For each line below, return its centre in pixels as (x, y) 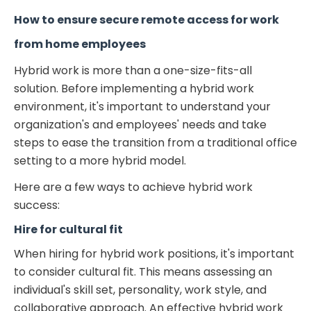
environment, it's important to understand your (142, 106)
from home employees (80, 44)
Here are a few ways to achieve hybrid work (133, 187)
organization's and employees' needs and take (140, 124)
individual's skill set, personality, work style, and (140, 289)
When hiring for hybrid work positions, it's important (154, 253)
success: (37, 205)
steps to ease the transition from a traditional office (155, 142)
